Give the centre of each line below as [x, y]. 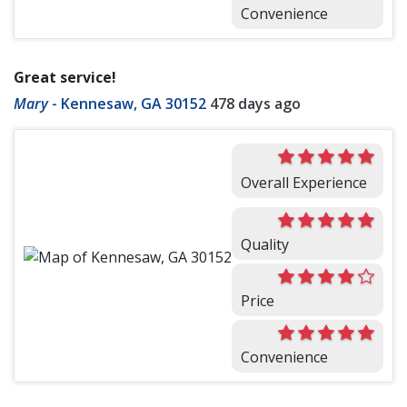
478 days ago [255, 104]
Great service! [65, 78]
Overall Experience [304, 183]
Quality [265, 245]
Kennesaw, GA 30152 [134, 104]
